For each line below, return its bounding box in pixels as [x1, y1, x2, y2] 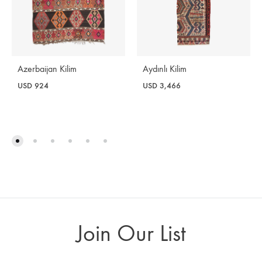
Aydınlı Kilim [143, 63, 187, 74]
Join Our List [76, 220, 186, 248]
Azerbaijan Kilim [18, 63, 77, 74]
